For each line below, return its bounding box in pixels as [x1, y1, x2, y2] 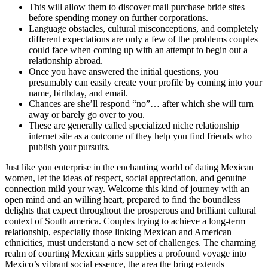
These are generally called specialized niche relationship [29, 120, 239, 131]
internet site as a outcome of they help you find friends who [29, 131, 252, 142]
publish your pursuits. [29, 142, 110, 153]
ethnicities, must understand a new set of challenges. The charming [5, 237, 256, 248]
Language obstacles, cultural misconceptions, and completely [29, 23, 258, 34]
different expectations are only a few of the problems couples [29, 34, 258, 45]
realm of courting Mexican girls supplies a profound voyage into [5, 248, 246, 259]
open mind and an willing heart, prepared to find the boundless [5, 194, 240, 205]
